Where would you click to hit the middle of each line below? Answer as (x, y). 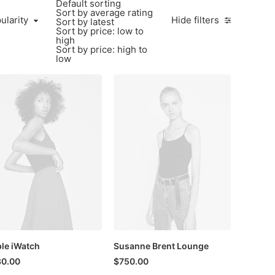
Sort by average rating (104, 13)
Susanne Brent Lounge (161, 246)
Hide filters (195, 20)
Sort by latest (85, 22)
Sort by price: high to (102, 49)
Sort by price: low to (100, 31)
